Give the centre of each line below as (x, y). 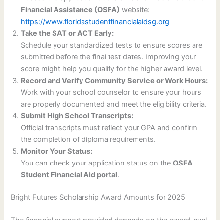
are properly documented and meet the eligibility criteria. (114, 104)
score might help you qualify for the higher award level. (112, 69)
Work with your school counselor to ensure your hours (111, 93)
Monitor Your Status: (57, 151)
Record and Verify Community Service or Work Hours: (114, 81)
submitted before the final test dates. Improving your (109, 57)
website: (135, 10)
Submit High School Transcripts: (77, 116)
